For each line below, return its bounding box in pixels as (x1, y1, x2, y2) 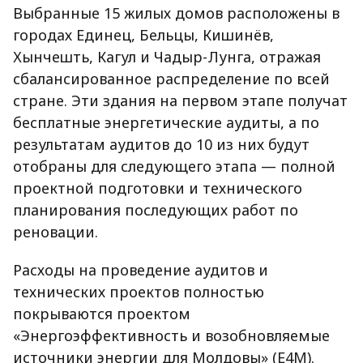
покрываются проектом (13, 304, 190, 324)
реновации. (13, 222, 98, 242)
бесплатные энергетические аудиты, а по (13, 113, 319, 133)
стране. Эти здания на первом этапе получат (13, 91, 348, 111)
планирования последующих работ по (13, 200, 298, 220)
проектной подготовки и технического (13, 178, 302, 199)
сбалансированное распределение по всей (13, 69, 330, 89)
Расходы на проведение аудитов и (13, 260, 268, 280)
